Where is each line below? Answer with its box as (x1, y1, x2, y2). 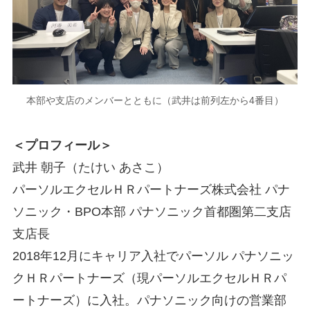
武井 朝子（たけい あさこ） (12, 160, 169, 174)
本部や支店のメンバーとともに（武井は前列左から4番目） (26, 95, 284, 107)
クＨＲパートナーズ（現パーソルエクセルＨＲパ (12, 271, 286, 285)
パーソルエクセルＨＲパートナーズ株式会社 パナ (12, 182, 290, 197)
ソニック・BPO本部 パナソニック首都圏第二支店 (12, 204, 291, 219)
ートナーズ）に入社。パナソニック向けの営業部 (12, 293, 286, 307)
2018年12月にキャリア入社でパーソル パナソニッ (12, 248, 294, 263)
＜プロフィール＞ (12, 138, 112, 152)
